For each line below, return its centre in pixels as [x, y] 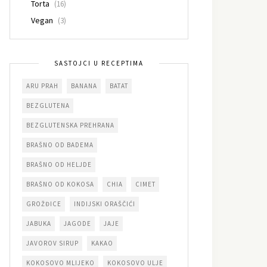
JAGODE [77, 223]
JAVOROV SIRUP [52, 243]
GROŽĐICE [44, 204]
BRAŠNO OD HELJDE [59, 164]
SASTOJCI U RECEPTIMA [99, 63]
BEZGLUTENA [48, 105]
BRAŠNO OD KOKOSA [60, 184]
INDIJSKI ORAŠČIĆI [105, 204]
